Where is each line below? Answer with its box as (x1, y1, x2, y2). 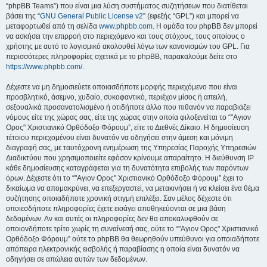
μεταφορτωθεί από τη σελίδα (6, 22, 99, 30)
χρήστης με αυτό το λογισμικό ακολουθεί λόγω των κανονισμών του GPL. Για (6, 42, 250, 51)
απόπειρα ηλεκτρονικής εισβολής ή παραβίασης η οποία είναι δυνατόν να (6, 245, 240, 253)
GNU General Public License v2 (40, 12, 143, 20)
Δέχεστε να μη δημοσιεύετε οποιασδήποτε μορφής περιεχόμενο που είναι (6, 83, 238, 91)
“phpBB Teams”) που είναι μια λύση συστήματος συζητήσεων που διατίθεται (6, 2, 248, 10)
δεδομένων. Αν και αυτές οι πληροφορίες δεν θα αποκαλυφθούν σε (6, 215, 218, 223)
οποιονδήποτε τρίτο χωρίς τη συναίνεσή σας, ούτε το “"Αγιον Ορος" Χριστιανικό (6, 225, 259, 233)
